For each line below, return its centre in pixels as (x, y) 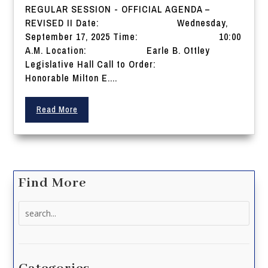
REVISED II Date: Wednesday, (127, 23)
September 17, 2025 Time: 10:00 (133, 37)
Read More (57, 110)
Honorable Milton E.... (71, 78)
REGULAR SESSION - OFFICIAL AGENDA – (118, 9)
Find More (53, 183)
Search (32, 208)
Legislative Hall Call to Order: (112, 64)
